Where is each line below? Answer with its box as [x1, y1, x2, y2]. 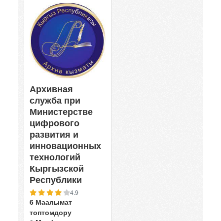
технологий [30, 150, 80, 163]
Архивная [30, 82, 73, 95]
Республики [30, 173, 82, 186]
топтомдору [30, 207, 72, 217]
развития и [30, 128, 78, 141]
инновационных [30, 139, 101, 152]
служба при [30, 94, 80, 107]
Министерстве [30, 105, 93, 118]
